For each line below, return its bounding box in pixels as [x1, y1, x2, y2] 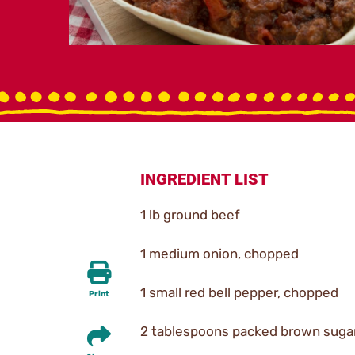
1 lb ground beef [140, 206, 240, 223]
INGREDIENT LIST [140, 169, 269, 189]
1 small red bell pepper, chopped [140, 284, 338, 300]
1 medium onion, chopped [140, 245, 299, 261]
